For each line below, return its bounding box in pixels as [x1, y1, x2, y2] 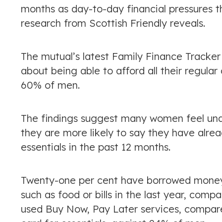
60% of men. [21, 79, 80, 91]
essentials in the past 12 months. [21, 141, 170, 153]
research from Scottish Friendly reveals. [21, 17, 205, 29]
